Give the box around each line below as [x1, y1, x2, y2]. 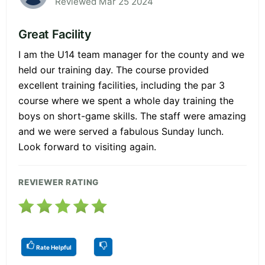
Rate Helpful [35, 243, 72, 251]
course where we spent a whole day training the [18, 94, 234, 106]
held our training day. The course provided [18, 63, 209, 76]
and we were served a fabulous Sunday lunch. [18, 125, 224, 137]
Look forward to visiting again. [18, 140, 156, 153]
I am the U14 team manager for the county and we [18, 48, 244, 60]
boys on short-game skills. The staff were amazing [18, 109, 246, 122]
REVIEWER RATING [18, 177, 99, 187]
